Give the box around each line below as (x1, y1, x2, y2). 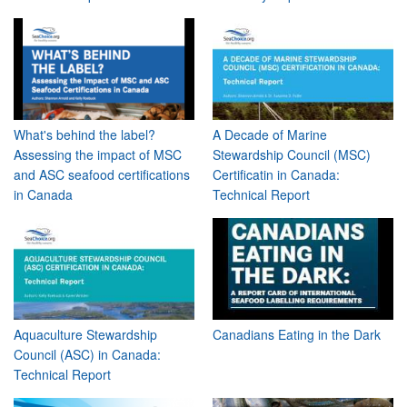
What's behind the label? (14, 125, 155, 144)
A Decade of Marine (213, 125, 327, 144)
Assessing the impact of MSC (14, 145, 182, 164)
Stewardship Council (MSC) (213, 145, 371, 164)
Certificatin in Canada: (213, 165, 340, 184)
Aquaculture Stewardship (14, 325, 157, 344)
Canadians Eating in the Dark (213, 325, 381, 344)
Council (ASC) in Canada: (14, 345, 161, 364)
